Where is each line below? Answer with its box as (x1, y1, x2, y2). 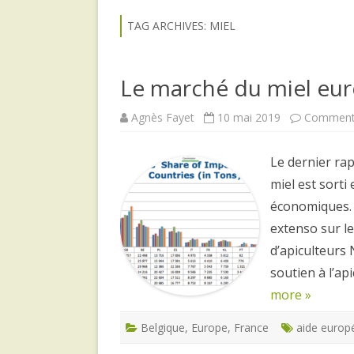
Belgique (141, 319, 185, 335)
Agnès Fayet (131, 109, 194, 125)
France (234, 319, 269, 335)
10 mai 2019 (217, 109, 281, 125)
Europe (191, 319, 228, 335)
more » (270, 285, 311, 303)
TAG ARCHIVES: (127, 17, 209, 33)
